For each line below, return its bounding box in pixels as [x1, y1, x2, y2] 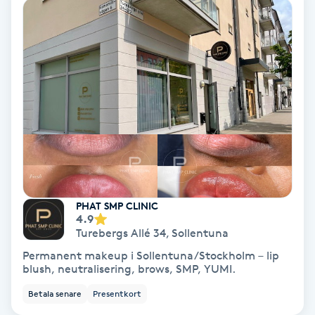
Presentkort [93, 288, 141, 300]
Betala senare [28, 288, 82, 300]
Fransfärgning [8, 210, 83, 223]
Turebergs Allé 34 [76, 226, 166, 240]
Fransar [8, 131, 47, 144]
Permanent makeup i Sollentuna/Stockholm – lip [22, 249, 279, 263]
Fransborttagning [8, 170, 101, 184]
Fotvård [8, 91, 49, 105]
